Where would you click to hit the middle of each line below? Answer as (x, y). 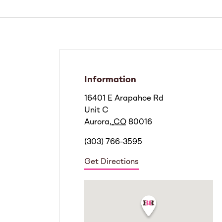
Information (110, 80)
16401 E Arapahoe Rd (124, 99)
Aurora (97, 123)
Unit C (96, 111)
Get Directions (111, 162)
